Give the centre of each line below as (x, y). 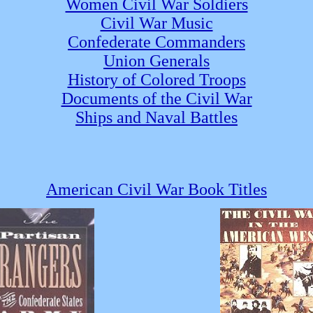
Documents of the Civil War (156, 99)
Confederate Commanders (156, 42)
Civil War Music (156, 23)
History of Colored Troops (156, 80)
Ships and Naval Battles (156, 118)
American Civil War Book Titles (156, 190)
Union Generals (156, 61)
